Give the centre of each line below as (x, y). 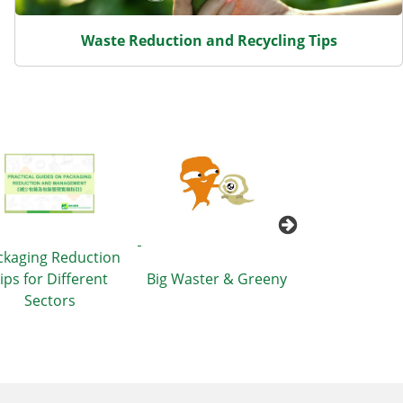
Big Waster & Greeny (217, 279)
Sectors (49, 301)
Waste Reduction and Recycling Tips (209, 40)
